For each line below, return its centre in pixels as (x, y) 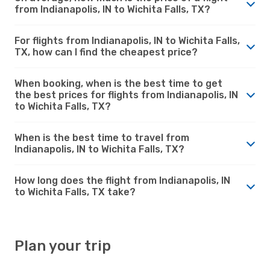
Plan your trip (63, 246)
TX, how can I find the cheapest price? (106, 52)
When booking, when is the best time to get (118, 83)
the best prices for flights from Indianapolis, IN (126, 95)
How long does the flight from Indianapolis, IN (122, 180)
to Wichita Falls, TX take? (75, 192)
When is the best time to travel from (102, 137)
